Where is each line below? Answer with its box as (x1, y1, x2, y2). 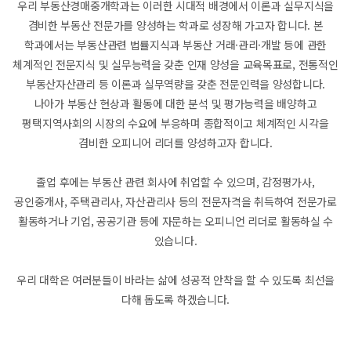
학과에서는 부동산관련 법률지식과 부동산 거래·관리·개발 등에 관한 (24, 37, 327, 52)
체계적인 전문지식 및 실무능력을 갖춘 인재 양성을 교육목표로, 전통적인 (13, 56, 338, 72)
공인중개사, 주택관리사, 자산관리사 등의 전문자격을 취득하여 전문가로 (14, 194, 337, 209)
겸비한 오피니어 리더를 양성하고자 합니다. (78, 135, 273, 150)
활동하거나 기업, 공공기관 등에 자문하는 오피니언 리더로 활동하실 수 (17, 213, 334, 229)
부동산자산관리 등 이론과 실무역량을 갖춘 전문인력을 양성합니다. (25, 76, 326, 92)
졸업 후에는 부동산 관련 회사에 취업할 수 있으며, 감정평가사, (36, 174, 315, 190)
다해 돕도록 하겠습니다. (121, 291, 230, 307)
